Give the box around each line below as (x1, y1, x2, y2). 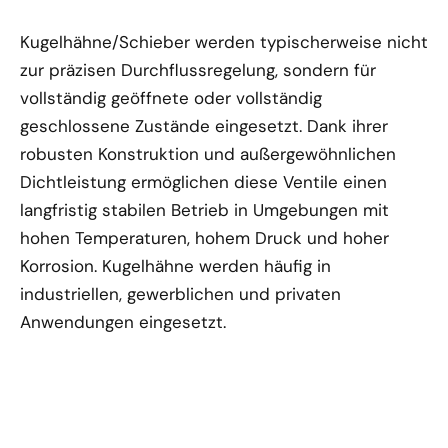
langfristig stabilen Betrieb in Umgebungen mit (20, 198, 389, 221)
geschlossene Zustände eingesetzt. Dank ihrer (20, 114, 388, 137)
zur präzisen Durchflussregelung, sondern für (20, 58, 376, 81)
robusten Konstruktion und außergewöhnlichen (20, 142, 396, 165)
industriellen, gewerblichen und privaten (20, 282, 341, 305)
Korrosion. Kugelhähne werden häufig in (20, 254, 331, 277)
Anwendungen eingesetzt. (20, 310, 226, 333)
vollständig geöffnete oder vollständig (20, 86, 322, 109)
